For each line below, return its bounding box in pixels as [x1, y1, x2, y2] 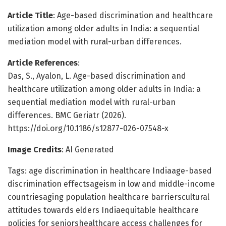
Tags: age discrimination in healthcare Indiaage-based [8, 165, 212, 176]
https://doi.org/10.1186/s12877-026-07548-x [8, 123, 168, 133]
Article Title [8, 10, 53, 20]
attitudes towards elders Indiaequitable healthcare [8, 205, 199, 215]
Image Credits [8, 144, 62, 154]
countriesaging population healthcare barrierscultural [8, 192, 209, 202]
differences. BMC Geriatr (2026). [8, 110, 126, 120]
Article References [8, 58, 78, 68]
